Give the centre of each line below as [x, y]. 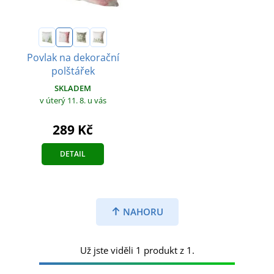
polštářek [73, 71]
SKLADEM [73, 88]
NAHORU [142, 211]
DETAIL [73, 154]
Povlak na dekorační [73, 58]
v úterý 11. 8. [63, 101]
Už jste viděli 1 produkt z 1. [137, 250]
